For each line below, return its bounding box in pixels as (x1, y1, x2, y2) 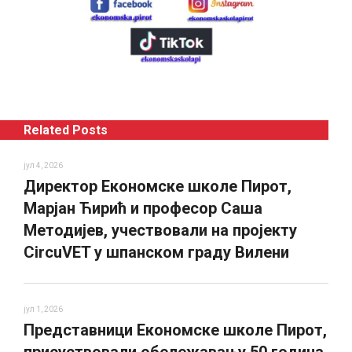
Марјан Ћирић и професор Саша (24, 199, 262, 218)
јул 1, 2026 (24, 305, 63, 314)
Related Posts (24, 123, 108, 138)
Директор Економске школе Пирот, (24, 177, 291, 196)
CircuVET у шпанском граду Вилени (24, 243, 289, 262)
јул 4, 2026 (24, 161, 63, 170)
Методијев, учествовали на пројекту (24, 221, 297, 240)
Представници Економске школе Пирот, (24, 321, 327, 340)
